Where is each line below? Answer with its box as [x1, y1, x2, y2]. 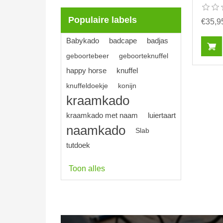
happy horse [66, 66, 107, 75]
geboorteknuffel [119, 52, 168, 60]
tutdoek [66, 141, 90, 149]
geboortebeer [66, 52, 109, 60]
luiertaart [148, 111, 176, 119]
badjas [147, 36, 168, 45]
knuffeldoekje [66, 82, 108, 90]
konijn [118, 82, 136, 90]
